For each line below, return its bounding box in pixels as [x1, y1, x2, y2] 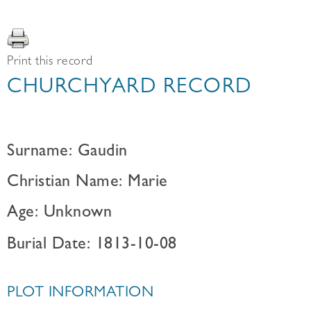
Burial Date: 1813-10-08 [7, 237, 177, 254]
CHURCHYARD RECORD [7, 78, 252, 99]
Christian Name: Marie [7, 175, 168, 192]
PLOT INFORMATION [7, 286, 153, 301]
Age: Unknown [7, 205, 112, 222]
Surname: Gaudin [7, 144, 128, 161]
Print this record [7, 56, 93, 69]
